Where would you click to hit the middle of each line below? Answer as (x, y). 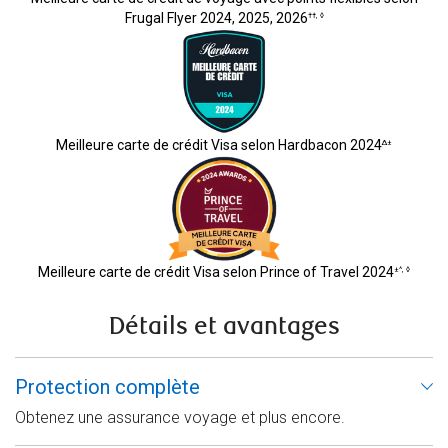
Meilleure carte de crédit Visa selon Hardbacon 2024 (219, 145)
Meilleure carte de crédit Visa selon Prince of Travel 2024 (216, 272)
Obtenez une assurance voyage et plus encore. (180, 418)
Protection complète (107, 387)
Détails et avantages (224, 327)
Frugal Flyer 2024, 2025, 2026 (216, 18)
